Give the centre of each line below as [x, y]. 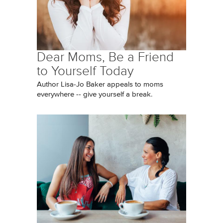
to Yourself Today [85, 71]
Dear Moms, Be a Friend [105, 57]
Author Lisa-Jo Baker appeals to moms [100, 84]
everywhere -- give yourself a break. [95, 94]
